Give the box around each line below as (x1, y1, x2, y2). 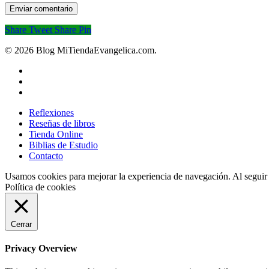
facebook (28, 75, 63, 86)
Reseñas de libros (29, 118, 95, 128)
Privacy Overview (5, 243, 77, 254)
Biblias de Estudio (29, 139, 98, 150)
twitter (28, 64, 52, 75)
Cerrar (11, 219, 32, 229)
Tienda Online (29, 128, 83, 139)
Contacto (29, 150, 63, 161)
